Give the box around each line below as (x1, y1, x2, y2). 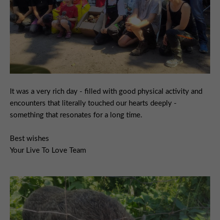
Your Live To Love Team (10, 147, 86, 155)
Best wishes (10, 135, 49, 143)
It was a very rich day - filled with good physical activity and (10, 88, 202, 96)
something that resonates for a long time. (10, 111, 142, 119)
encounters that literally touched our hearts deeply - (10, 100, 177, 108)
